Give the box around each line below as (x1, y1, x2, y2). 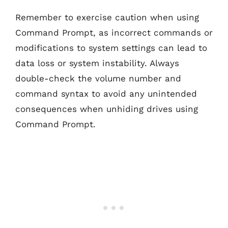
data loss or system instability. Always (15, 58, 179, 68)
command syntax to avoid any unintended (15, 89, 197, 99)
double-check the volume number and (15, 73, 181, 83)
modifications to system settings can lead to (15, 43, 207, 53)
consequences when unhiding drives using (15, 104, 198, 114)
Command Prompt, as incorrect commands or (15, 27, 213, 38)
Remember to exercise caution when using (15, 12, 199, 22)
